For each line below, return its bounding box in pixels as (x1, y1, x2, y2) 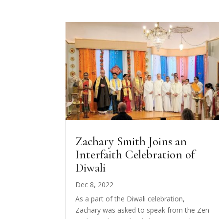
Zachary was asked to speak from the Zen (75, 205, 210, 215)
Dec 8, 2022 (75, 179, 114, 189)
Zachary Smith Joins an (75, 133, 187, 149)
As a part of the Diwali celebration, (75, 194, 185, 203)
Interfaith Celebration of (75, 147, 195, 162)
